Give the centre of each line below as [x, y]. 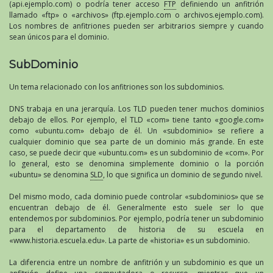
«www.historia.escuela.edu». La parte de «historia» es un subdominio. [129, 241]
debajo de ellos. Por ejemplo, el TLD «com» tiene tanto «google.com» [136, 120]
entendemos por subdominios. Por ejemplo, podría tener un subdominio [136, 219]
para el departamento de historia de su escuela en [136, 230]
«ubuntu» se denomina [50, 175]
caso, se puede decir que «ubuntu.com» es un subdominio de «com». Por [136, 153]
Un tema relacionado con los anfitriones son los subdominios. [117, 87]
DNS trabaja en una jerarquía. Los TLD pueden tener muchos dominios [136, 109]
